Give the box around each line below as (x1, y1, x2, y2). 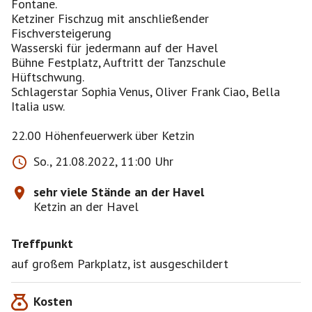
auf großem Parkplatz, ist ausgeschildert (11, 256, 228, 272)
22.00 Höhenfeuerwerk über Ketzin (11, 127, 194, 143)
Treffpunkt (11, 235, 73, 251)
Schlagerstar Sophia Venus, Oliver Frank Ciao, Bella (11, 84, 280, 100)
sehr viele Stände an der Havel (33, 184, 204, 200)
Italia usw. (11, 98, 65, 114)
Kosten (33, 293, 72, 309)
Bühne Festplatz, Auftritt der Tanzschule (11, 54, 226, 70)
